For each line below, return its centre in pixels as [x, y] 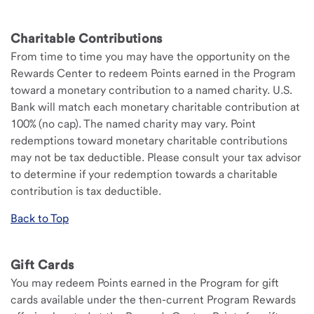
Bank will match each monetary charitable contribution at [155, 107]
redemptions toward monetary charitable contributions [149, 141]
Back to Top [40, 218]
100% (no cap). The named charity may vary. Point [133, 124]
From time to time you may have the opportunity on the [150, 56]
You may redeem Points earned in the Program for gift [145, 283]
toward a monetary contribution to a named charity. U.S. [151, 90]
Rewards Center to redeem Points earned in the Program [153, 73]
